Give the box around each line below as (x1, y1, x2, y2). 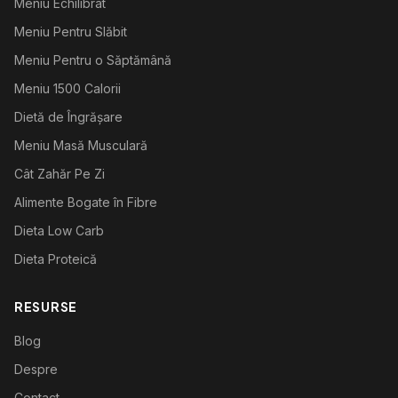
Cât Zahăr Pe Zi (14, 166, 105, 181)
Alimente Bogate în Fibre (14, 195, 157, 210)
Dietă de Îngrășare (14, 109, 123, 124)
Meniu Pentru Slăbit (14, 24, 127, 39)
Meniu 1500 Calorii (14, 81, 121, 96)
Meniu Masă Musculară (14, 138, 147, 153)
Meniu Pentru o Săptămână (14, 52, 171, 68)
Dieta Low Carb (14, 223, 104, 238)
